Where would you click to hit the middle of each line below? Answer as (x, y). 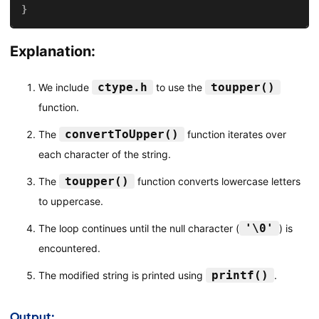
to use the (179, 88)
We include (65, 88)
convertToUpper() (121, 135)
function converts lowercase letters (217, 182)
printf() (240, 276)
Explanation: (52, 52)
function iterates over (235, 135)
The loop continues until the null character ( (138, 229)
